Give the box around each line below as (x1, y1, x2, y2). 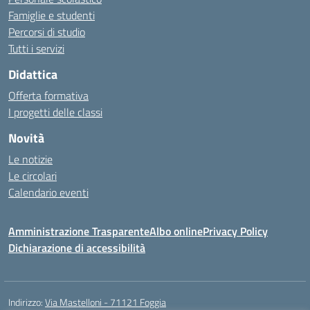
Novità (8, 129, 44, 147)
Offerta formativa (8, 87, 89, 104)
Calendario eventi (8, 184, 89, 201)
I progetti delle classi (8, 104, 102, 120)
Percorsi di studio (8, 24, 85, 40)
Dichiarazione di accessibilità (8, 239, 145, 256)
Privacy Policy (203, 223, 268, 239)
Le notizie (8, 151, 53, 167)
